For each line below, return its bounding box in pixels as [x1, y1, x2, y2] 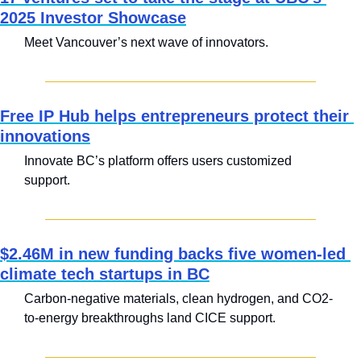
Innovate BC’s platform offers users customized [24, 154, 292, 168]
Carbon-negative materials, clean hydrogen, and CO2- [24, 292, 333, 306]
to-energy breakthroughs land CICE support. [24, 311, 276, 326]
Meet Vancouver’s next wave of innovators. [24, 35, 268, 50]
